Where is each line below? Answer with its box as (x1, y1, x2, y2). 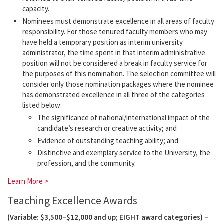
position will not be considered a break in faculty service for (22, 58, 207, 68)
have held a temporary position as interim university (22, 37, 183, 47)
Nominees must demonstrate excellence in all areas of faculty (22, 16, 214, 26)
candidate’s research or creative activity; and (37, 123, 177, 133)
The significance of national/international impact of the (37, 112, 210, 122)
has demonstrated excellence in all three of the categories (22, 90, 205, 100)
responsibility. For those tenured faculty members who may (22, 27, 207, 37)
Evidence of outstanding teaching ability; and (37, 135, 178, 145)
